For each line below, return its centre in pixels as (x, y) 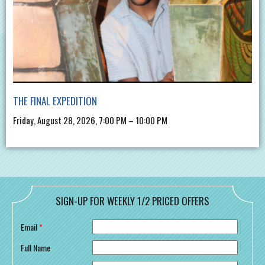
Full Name (35, 248)
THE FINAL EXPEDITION (55, 101)
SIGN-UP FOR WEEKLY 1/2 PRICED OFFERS (132, 201)
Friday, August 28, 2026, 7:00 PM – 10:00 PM (90, 120)
